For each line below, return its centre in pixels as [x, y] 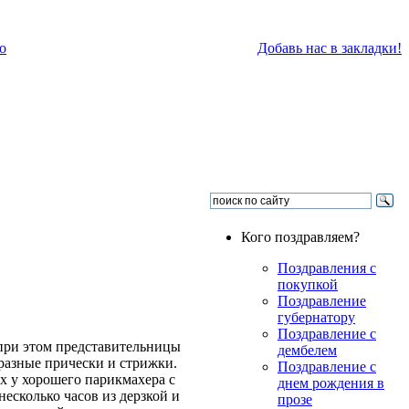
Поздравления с [327, 268]
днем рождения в [331, 383]
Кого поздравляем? [300, 237]
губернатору [316, 317]
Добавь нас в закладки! [330, 48]
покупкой [308, 284]
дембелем [307, 350]
